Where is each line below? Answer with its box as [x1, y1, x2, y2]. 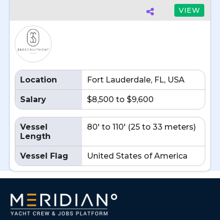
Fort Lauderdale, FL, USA [87, 75, 185, 84]
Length [20, 132, 51, 141]
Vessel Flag [20, 151, 68, 161]
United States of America [87, 151, 188, 161]
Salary [20, 95, 46, 104]
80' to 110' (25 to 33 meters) [87, 122, 196, 132]
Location [20, 75, 57, 84]
